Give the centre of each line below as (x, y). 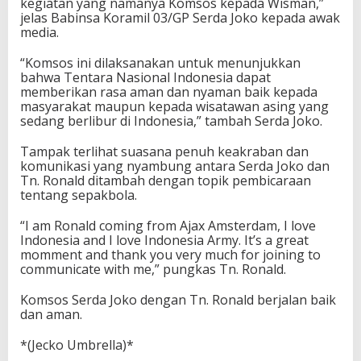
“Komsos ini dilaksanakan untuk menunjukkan (160, 63)
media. (39, 32)
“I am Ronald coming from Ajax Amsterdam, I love (168, 226)
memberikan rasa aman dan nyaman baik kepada (169, 92)
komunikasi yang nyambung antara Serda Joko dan (175, 166)
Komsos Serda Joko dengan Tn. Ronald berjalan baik (178, 300)
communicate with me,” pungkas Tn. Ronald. (153, 269)
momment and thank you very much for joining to (170, 255)
